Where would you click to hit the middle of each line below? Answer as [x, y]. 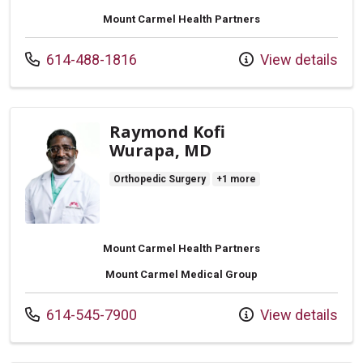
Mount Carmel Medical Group [181, 274]
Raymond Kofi [167, 131]
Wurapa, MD [160, 150]
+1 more [236, 179]
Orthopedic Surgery [160, 179]
